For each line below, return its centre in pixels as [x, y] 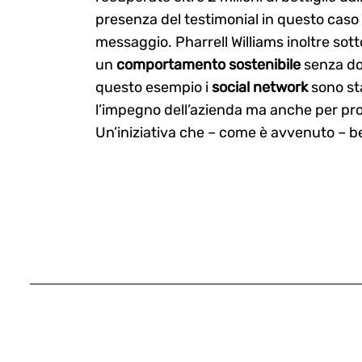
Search [141, 193]
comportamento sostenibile [208, 65]
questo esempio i [153, 88]
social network [259, 88]
